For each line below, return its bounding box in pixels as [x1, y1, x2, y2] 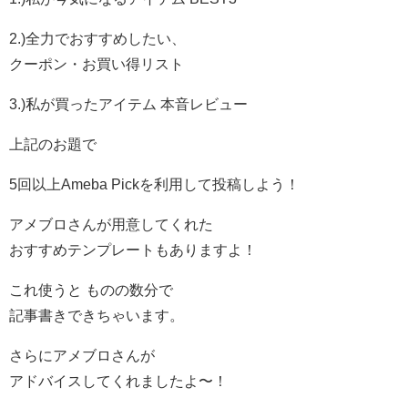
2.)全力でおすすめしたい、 [9, 31, 186, 46]
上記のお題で [9, 137, 97, 152]
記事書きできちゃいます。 [9, 308, 184, 323]
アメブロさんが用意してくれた [9, 217, 213, 232]
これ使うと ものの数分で [9, 282, 173, 298]
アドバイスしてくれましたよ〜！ [9, 373, 228, 389]
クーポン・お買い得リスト [9, 56, 184, 72]
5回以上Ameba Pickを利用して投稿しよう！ [9, 177, 300, 192]
